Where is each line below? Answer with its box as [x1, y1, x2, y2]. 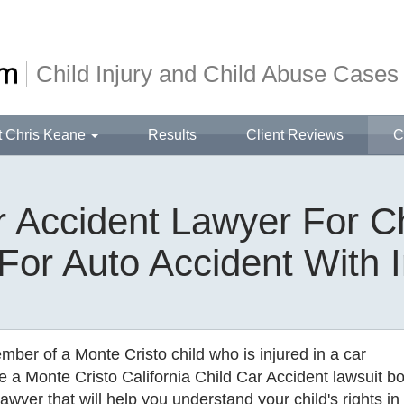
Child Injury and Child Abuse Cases [35, 60, 399, 87]
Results [147, 127, 197, 142]
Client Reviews [245, 127, 344, 142]
